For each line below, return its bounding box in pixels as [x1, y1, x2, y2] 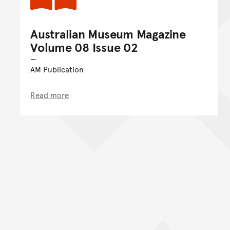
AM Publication [30, 63, 84, 74]
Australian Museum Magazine [30, 25, 186, 42]
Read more [30, 89, 69, 100]
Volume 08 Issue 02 [30, 38, 138, 55]
